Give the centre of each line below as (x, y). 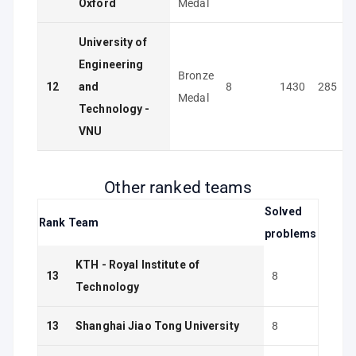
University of (113, 42)
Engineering (111, 64)
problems (291, 234)
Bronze (196, 75)
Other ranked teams (178, 188)
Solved (283, 211)
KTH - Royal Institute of (138, 265)
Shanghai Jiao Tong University (157, 326)
